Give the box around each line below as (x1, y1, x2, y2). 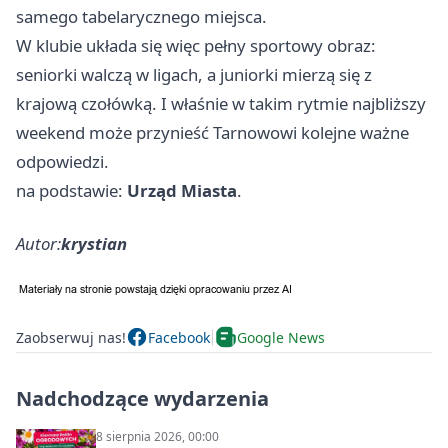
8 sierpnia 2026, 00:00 (96, 428, 219, 446)
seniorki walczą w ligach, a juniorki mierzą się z (16, 63, 372, 87)
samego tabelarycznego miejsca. (16, 5, 267, 29)
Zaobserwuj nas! (16, 327, 126, 347)
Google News (237, 327, 325, 347)
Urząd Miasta (127, 179, 237, 203)
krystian (61, 232, 127, 256)
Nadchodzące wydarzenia (16, 385, 269, 413)
